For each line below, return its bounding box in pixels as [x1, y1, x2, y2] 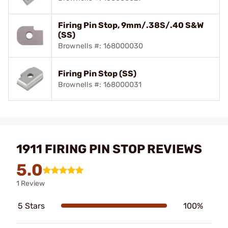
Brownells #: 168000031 [58, 80, 141, 89]
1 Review [16, 179, 45, 188]
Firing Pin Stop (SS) [58, 68, 136, 78]
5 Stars [18, 201, 45, 211]
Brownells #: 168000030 [58, 41, 143, 50]
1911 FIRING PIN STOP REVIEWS [16, 141, 202, 156]
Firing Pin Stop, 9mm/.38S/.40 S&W [58, 20, 204, 30]
